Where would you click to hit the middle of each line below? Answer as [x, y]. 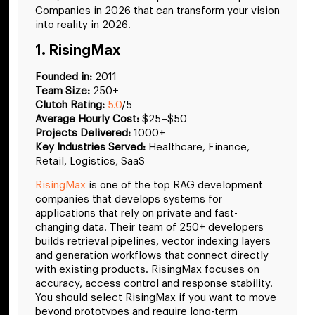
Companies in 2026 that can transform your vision [157, 11]
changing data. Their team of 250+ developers [149, 228]
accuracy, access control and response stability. [154, 284]
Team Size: [63, 91]
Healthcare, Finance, [198, 147]
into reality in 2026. [83, 25]
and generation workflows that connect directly [152, 256]
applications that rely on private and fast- [136, 214]
